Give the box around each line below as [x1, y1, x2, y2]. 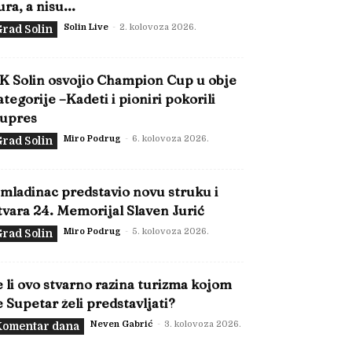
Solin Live [64, 22, 108, 32]
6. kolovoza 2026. [132, 134, 209, 144]
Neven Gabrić [90, 319, 153, 329]
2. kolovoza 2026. [119, 22, 196, 32]
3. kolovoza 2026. [164, 319, 241, 329]
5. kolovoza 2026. [132, 226, 209, 236]
